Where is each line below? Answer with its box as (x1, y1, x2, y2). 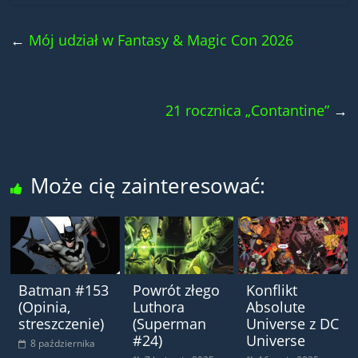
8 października (30, 336, 96, 350)
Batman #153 (18, 280, 109, 300)
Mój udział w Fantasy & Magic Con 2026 (25, 30, 294, 50)
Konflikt (245, 280, 297, 300)
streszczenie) (18, 313, 105, 333)
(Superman (132, 313, 206, 333)
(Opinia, (18, 296, 71, 316)
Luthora (132, 296, 185, 316)
